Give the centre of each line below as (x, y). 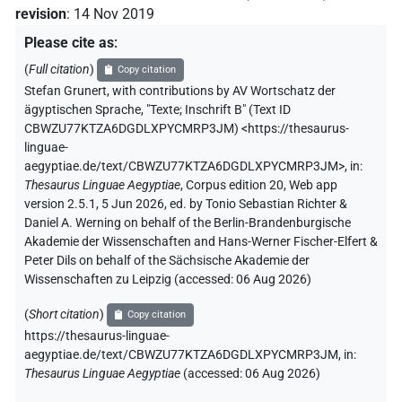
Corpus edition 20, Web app (262, 186)
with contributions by (171, 92)
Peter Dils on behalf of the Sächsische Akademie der (167, 261)
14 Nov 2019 (114, 14)
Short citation (64, 315)
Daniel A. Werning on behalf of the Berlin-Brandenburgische (188, 223)
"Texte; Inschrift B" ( (200, 110)
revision (41, 14)
